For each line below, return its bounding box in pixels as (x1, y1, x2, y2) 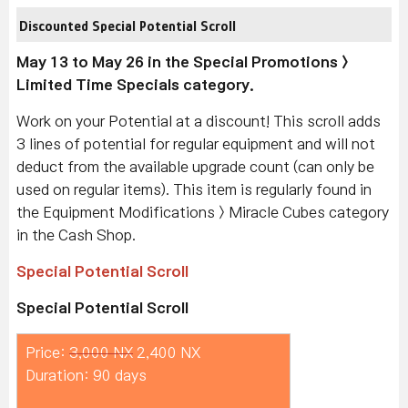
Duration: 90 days (25, 368, 147, 383)
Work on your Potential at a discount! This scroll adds (16, 114, 381, 129)
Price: (25, 345, 69, 361)
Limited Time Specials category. (16, 77, 254, 93)
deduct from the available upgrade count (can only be (16, 159, 374, 175)
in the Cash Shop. (16, 228, 136, 243)
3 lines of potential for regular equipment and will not (16, 137, 375, 152)
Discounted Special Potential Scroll (19, 18, 236, 36)
